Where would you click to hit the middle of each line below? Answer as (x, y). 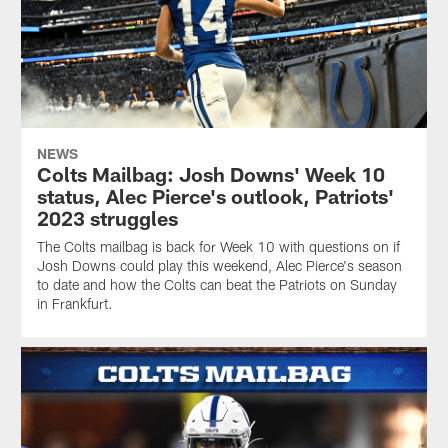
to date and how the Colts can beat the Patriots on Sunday (216, 284)
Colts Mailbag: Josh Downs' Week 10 (210, 173)
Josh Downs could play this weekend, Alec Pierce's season (219, 265)
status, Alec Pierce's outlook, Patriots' (215, 195)
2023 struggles (107, 217)
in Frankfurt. (74, 303)
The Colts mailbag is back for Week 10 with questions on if (218, 246)
